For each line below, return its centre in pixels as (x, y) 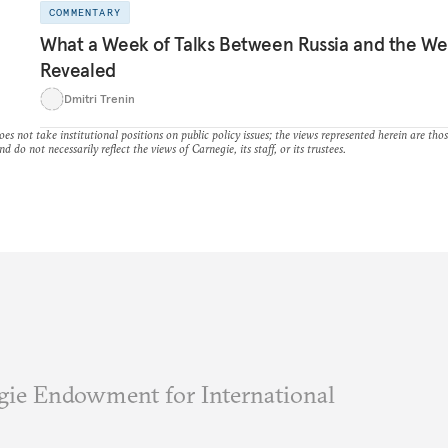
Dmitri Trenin (99, 98)
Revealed (78, 70)
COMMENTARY (85, 12)
